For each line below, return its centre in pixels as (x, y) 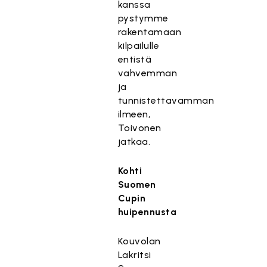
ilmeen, (134, 114)
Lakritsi (134, 255)
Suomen (137, 184)
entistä (135, 59)
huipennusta (147, 212)
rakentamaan (150, 32)
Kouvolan (139, 241)
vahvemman (148, 73)
